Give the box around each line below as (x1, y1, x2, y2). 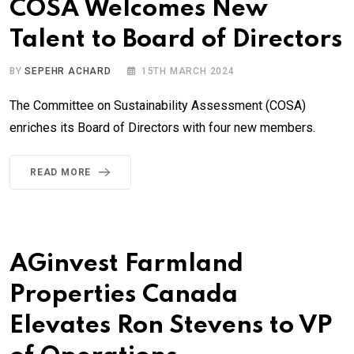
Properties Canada (9, 282, 238, 307)
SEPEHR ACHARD (24, 65, 111, 77)
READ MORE (30, 166, 92, 178)
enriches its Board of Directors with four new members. (9, 119, 315, 135)
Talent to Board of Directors (9, 27, 342, 52)
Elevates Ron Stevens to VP (9, 313, 333, 338)
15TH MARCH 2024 (141, 65, 235, 77)
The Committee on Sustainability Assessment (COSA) (9, 97, 306, 113)
